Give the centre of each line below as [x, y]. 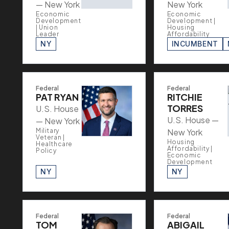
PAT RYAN [57, 97]
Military [48, 131]
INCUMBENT [195, 44]
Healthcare [54, 144]
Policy [46, 151]
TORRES [185, 108]
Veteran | [50, 138]
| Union [47, 28]
